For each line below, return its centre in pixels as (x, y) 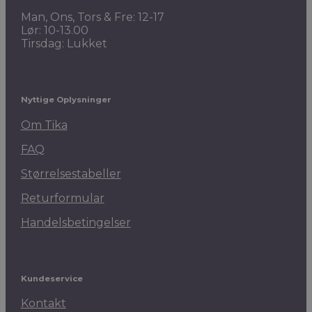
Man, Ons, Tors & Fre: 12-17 (92, 17)
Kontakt (43, 304)
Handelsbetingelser (76, 222)
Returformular (62, 198)
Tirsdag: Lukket (64, 43)
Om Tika (44, 125)
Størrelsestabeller (71, 173)
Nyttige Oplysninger (66, 100)
